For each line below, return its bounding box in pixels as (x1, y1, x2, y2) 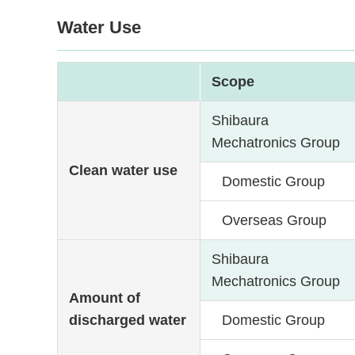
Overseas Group (222, 212, 326, 228)
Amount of (69, 289, 141, 306)
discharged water (69, 311, 187, 328)
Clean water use (69, 162, 178, 178)
